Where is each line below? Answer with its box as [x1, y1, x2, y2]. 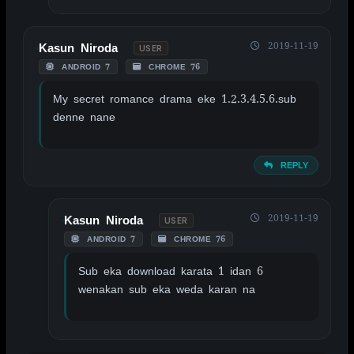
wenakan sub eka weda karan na [78, 281, 255, 296]
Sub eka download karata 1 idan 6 [78, 263, 263, 278]
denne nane [53, 109, 115, 124]
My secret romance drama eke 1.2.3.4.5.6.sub [53, 91, 296, 106]
